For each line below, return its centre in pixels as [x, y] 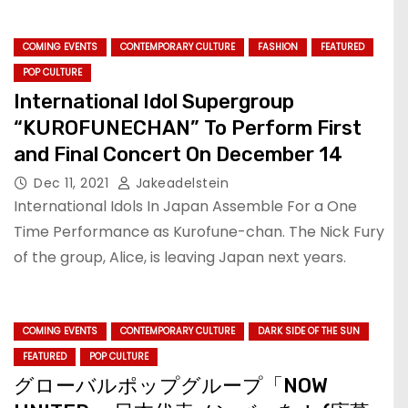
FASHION [278, 46]
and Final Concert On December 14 [178, 154]
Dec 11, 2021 [73, 183]
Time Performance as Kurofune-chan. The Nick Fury [199, 231]
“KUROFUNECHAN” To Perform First [188, 127]
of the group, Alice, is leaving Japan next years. [180, 257]
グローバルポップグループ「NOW [171, 386]
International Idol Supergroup [154, 101]
